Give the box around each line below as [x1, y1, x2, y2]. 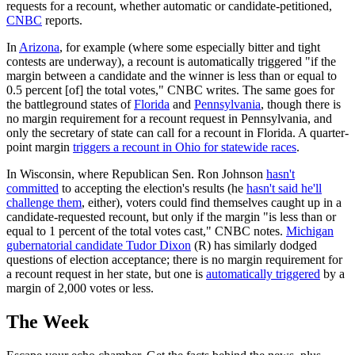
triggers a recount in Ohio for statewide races [73, 140, 296, 155]
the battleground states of [6, 97, 134, 112]
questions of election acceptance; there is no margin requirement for [6, 253, 342, 267]
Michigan [286, 224, 334, 239]
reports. [42, 13, 82, 28]
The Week [6, 311, 89, 333]
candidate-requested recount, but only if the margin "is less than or [6, 210, 336, 224]
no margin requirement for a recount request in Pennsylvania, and [6, 112, 332, 126]
